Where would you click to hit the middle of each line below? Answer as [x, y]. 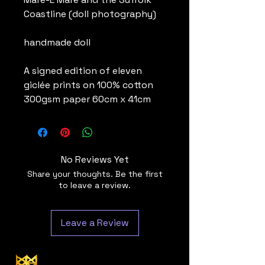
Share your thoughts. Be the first [95, 174]
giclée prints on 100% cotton [88, 85]
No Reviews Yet [95, 159]
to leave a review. [95, 185]
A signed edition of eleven [83, 71]
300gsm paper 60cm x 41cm [87, 99]
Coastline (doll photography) [90, 14]
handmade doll [57, 42]
